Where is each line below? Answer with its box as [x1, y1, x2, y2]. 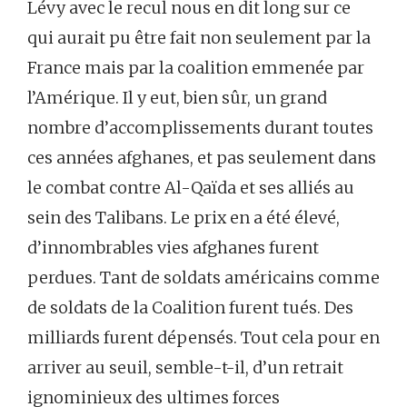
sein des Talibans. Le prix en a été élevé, [27, 206, 340, 228]
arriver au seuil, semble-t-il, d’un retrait [27, 356, 343, 378]
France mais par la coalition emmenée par [27, 56, 364, 78]
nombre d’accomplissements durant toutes [27, 116, 373, 138]
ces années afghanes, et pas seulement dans [27, 146, 376, 168]
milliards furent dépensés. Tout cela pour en [27, 326, 380, 348]
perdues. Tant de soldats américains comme [27, 266, 380, 288]
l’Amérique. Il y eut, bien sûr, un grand [27, 86, 327, 108]
